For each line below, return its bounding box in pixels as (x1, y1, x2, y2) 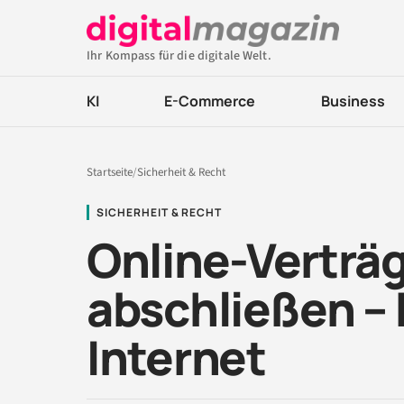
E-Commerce (164, 91, 256, 111)
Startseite (87, 164, 133, 180)
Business (320, 91, 385, 111)
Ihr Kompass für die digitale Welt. (87, 47, 271, 65)
